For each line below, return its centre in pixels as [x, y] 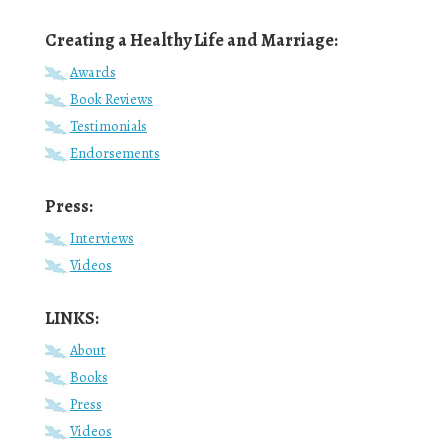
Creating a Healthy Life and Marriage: [191, 39]
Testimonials [108, 125]
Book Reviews [111, 98]
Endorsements [114, 152]
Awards [92, 71]
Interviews [101, 237]
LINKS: [71, 317]
